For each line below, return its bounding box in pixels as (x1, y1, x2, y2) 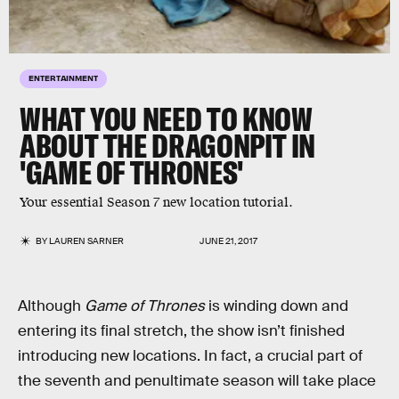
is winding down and (205, 297, 348, 315)
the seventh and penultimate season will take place (18, 371, 376, 390)
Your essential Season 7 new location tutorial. (20, 194, 297, 211)
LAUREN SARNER (49, 235, 125, 247)
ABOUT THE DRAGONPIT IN (20, 126, 316, 166)
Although (18, 297, 85, 315)
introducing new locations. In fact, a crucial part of (18, 346, 362, 365)
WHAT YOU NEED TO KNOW (20, 99, 313, 139)
